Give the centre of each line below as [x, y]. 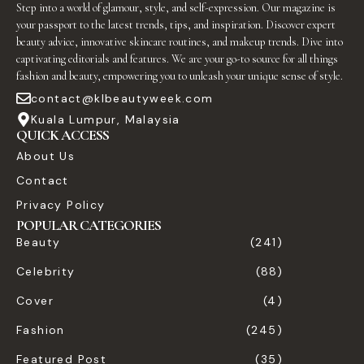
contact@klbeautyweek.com [122, 99]
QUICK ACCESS [63, 135]
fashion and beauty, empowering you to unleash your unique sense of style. [180, 76]
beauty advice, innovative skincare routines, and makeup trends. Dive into [180, 42]
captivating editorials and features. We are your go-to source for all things [177, 59]
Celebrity [46, 272]
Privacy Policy [61, 205]
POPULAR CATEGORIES [89, 225]
